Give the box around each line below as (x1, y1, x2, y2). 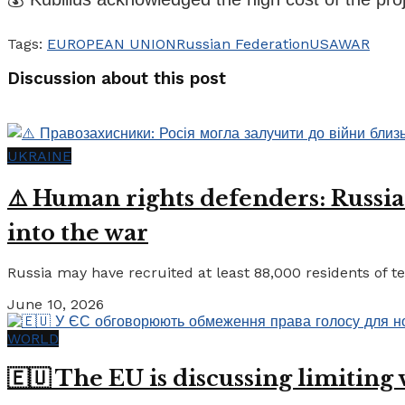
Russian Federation (176, 34, 309, 52)
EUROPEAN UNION (47, 34, 176, 52)
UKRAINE (7, 147, 71, 165)
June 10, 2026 (7, 296, 104, 313)
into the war (7, 220, 148, 247)
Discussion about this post (7, 69, 226, 89)
